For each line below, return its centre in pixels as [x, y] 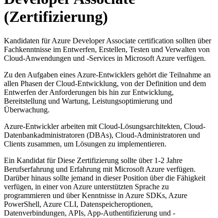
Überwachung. [27, 109]
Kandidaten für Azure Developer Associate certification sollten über [108, 40]
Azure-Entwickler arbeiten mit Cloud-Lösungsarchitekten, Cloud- [105, 126]
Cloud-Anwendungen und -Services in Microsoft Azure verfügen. [105, 58]
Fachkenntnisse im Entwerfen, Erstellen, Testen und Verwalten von [107, 49]
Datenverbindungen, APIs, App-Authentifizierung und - [90, 213]
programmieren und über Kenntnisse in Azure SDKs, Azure [96, 195]
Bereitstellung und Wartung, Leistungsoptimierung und [88, 101]
